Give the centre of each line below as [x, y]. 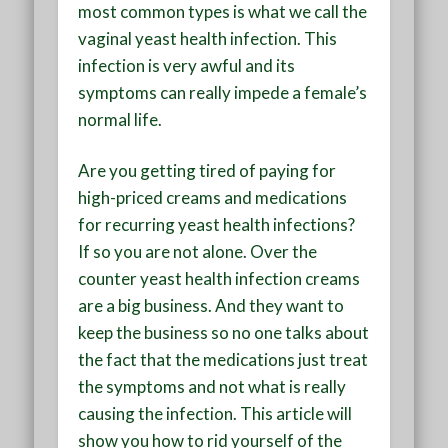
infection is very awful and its [187, 65]
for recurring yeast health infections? [217, 224]
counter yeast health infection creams [219, 278]
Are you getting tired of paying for [207, 170]
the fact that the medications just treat [223, 359]
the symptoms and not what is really [212, 386]
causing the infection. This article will [215, 413]
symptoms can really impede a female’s [223, 92]
